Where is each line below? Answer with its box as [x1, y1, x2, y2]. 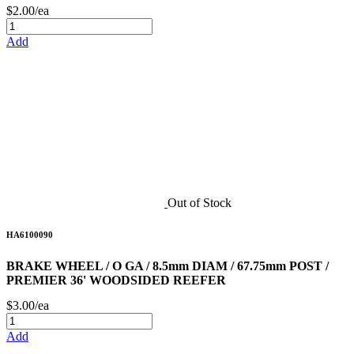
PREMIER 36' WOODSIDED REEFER [6, 273, 226, 287]
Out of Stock [168, 195, 232, 209]
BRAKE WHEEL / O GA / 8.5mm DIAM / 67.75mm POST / [6, 258, 329, 273]
